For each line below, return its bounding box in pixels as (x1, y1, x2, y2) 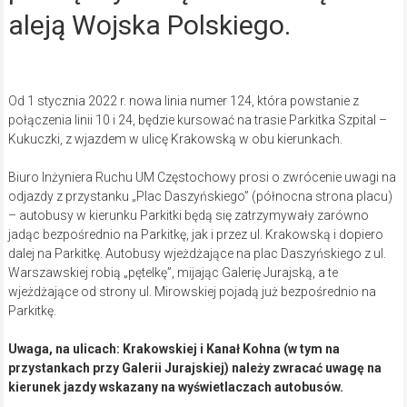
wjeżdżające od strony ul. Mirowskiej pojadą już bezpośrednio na (7, 283, 376, 299)
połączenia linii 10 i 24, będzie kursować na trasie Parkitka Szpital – (7, 112, 387, 127)
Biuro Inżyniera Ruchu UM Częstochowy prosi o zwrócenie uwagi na (7, 169, 396, 184)
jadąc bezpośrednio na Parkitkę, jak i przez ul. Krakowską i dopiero (7, 226, 383, 242)
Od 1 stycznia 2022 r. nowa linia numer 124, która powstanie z (7, 93, 359, 108)
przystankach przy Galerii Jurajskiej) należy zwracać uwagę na (7, 360, 382, 375)
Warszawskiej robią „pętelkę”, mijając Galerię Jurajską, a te (7, 264, 338, 280)
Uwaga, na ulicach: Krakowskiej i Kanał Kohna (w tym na (7, 341, 340, 356)
